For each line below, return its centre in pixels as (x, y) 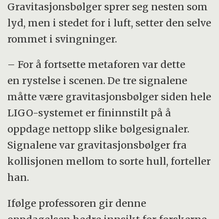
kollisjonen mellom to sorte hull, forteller (109, 161)
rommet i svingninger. (62, 39)
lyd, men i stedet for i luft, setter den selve (109, 22)
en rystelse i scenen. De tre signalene (98, 81)
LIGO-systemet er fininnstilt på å (89, 113)
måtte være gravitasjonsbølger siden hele (109, 97)
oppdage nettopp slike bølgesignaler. (99, 129)
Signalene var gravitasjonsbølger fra (97, 145)
